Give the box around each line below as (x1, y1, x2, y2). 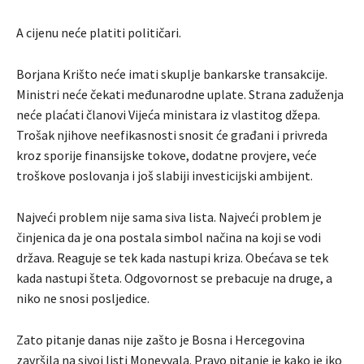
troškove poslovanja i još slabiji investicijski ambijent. (16, 167, 313, 184)
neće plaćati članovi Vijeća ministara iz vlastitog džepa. (16, 106, 320, 123)
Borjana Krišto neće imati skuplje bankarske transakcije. (16, 65, 327, 82)
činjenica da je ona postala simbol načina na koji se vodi (16, 228, 321, 245)
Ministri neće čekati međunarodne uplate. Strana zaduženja (16, 85, 344, 102)
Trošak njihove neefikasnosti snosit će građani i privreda (16, 126, 327, 143)
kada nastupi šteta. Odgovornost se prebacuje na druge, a (16, 269, 332, 286)
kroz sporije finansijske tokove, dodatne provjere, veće (16, 146, 317, 163)
